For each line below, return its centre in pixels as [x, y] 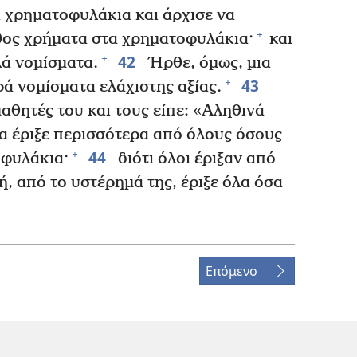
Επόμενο [231, 271]
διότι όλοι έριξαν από [194, 159]
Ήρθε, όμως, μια [207, 63]
